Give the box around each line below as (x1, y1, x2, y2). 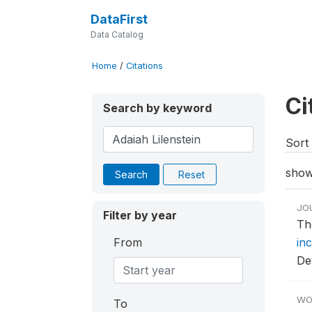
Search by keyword (103, 101, 212, 115)
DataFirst (90, 12, 148, 26)
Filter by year (103, 208, 177, 222)
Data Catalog (90, 29, 143, 40)
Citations (126, 61, 163, 71)
